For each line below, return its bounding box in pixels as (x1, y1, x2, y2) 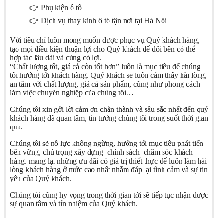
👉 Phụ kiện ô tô (29, 3, 82, 12)
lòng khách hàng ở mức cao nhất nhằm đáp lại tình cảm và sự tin (10, 165, 208, 174)
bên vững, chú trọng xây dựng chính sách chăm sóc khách (10, 148, 193, 157)
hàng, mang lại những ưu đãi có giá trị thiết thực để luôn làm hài (10, 157, 207, 165)
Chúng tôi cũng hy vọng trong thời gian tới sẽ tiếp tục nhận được (10, 191, 208, 200)
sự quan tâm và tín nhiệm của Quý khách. (10, 200, 138, 208)
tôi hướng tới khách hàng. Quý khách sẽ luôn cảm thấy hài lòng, (10, 71, 207, 80)
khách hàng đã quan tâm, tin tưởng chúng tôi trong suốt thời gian (10, 114, 208, 123)
